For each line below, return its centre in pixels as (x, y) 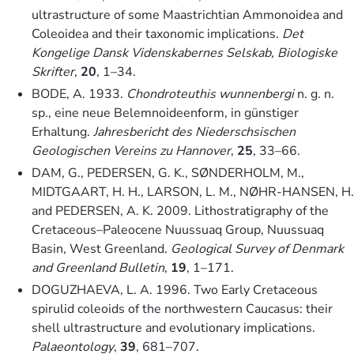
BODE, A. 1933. (79, 94)
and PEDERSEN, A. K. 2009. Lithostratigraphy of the (180, 211)
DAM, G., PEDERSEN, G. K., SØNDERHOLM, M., (168, 173)
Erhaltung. (62, 132)
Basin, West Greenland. (101, 249)
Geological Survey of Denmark (257, 249)
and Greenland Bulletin (98, 267)
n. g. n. (314, 94)
